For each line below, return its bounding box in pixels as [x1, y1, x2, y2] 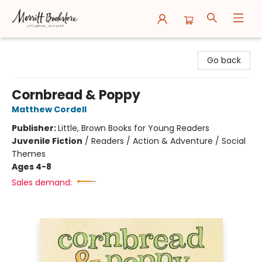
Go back [207, 54, 241, 66]
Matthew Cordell [12, 104, 87, 115]
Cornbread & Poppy [12, 86, 140, 104]
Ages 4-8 [12, 161, 51, 173]
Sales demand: [12, 177, 72, 188]
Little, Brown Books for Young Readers [58, 122, 209, 134]
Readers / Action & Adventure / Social [91, 135, 246, 147]
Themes [12, 148, 46, 160]
